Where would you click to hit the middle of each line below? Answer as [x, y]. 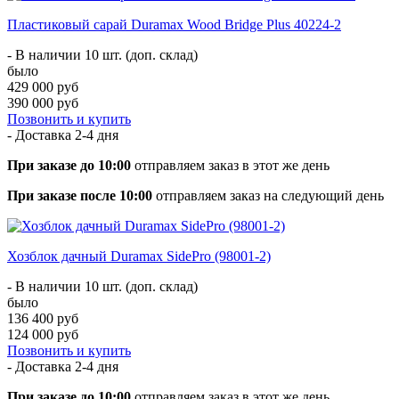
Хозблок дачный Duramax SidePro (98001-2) [139, 256]
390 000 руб [43, 102]
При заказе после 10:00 [80, 195]
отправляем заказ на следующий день [268, 195]
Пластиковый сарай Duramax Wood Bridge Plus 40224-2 [174, 24]
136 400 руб [43, 318]
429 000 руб [43, 86]
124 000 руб [43, 334]
